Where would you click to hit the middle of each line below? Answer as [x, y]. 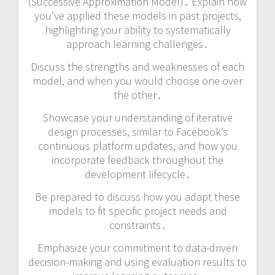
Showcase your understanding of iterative [137, 118]
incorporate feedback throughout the [137, 160]
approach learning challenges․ [137, 44]
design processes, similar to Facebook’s [137, 132]
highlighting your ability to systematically [137, 30]
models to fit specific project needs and [137, 211]
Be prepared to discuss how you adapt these [137, 197]
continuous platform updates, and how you [137, 146]
